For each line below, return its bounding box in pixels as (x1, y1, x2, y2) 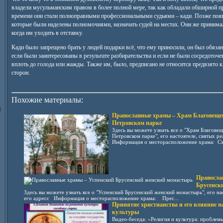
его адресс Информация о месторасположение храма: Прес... (23, 195, 179, 201)
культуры (111, 209, 139, 216)
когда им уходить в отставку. (11, 29, 83, 36)
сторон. (11, 69, 30, 76)
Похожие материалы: (11, 96, 83, 104)
